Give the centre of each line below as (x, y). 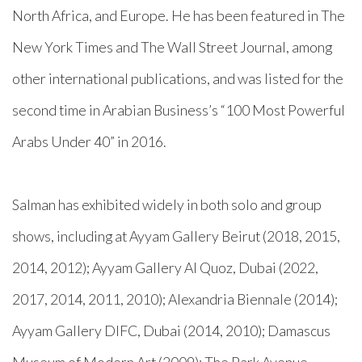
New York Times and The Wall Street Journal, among (172, 46)
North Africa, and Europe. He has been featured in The (179, 15)
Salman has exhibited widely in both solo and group (167, 204)
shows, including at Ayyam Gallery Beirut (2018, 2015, (176, 236)
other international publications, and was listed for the (178, 78)
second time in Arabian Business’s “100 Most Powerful (179, 109)
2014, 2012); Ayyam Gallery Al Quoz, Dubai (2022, (165, 267)
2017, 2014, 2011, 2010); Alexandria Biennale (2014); (175, 299)
